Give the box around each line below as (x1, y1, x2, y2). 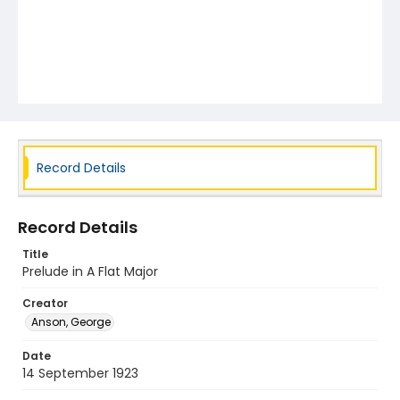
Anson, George (31, 314, 111, 329)
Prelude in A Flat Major (22, 262, 158, 280)
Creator (22, 296, 68, 311)
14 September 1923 (22, 364, 138, 382)
